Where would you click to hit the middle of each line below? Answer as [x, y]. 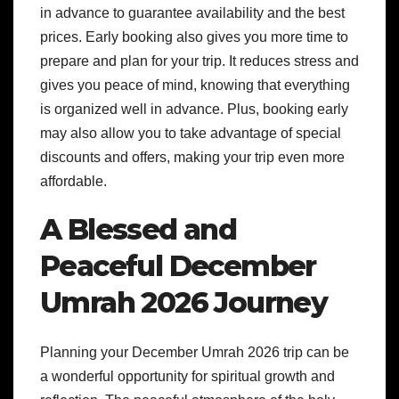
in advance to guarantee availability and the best [192, 13]
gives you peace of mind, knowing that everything [195, 85]
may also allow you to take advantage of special [191, 133]
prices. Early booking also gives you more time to [194, 37]
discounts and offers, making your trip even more [192, 157]
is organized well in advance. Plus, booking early [194, 109]
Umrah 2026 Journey [184, 302]
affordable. [73, 181]
